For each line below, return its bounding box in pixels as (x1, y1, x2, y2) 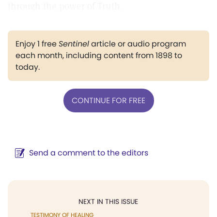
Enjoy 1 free (15, 38, 59, 49)
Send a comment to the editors (29, 147, 148, 158)
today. (15, 62, 40, 73)
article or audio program (89, 38, 186, 49)
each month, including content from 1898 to (15, 50, 182, 61)
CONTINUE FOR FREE (72, 94, 145, 106)
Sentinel (59, 38, 89, 49)
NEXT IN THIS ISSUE (78, 197, 138, 206)
